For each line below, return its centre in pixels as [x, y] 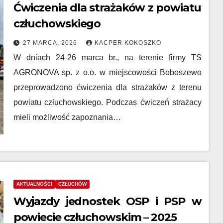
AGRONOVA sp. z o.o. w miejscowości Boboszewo [108, 72]
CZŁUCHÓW [72, 184]
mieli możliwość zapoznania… [67, 117]
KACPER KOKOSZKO [128, 43]
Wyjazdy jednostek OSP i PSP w [107, 201]
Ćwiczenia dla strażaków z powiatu [107, 8]
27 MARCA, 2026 [51, 43]
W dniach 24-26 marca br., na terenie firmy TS [108, 57]
